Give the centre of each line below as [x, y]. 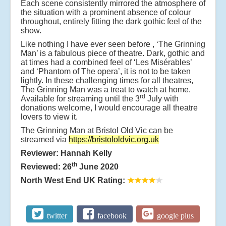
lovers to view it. [49, 117]
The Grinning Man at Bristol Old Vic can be [97, 130]
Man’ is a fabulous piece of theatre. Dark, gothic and [113, 53]
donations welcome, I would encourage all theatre [109, 107]
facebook [112, 215]
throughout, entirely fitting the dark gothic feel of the [111, 21]
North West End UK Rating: [74, 180]
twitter [57, 215]
